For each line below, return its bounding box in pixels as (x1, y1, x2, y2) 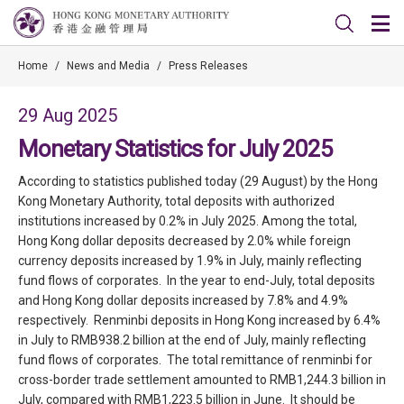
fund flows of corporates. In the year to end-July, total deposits (18, 273, 375, 288)
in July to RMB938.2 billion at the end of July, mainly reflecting (18, 333, 366, 347)
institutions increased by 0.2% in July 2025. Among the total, (18, 214, 357, 228)
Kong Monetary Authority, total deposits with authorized (18, 194, 335, 208)
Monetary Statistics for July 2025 (18, 135, 333, 162)
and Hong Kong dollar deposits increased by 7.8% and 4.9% (18, 293, 348, 308)
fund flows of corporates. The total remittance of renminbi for (18, 353, 372, 367)
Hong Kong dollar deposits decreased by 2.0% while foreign (18, 234, 351, 248)
